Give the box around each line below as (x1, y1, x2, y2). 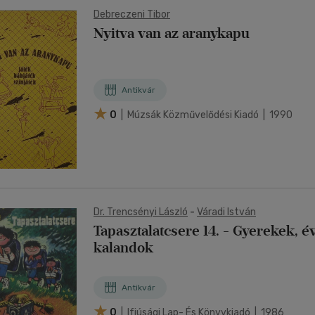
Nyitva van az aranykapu (94, 25, 250, 41)
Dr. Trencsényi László (94, 206, 188, 218)
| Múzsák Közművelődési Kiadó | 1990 (119, 108, 292, 121)
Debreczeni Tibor (94, 8, 170, 20)
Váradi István (197, 206, 256, 218)
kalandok (94, 239, 153, 256)
